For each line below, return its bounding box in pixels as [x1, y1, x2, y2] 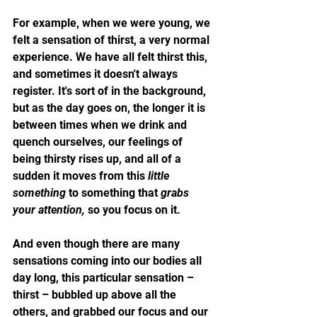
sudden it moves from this [13, 168, 148, 183]
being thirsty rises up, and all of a [13, 151, 184, 166]
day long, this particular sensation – [13, 270, 197, 284]
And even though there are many [13, 236, 183, 250]
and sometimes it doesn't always [13, 67, 180, 81]
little [148, 168, 172, 183]
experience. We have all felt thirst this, [13, 50, 210, 64]
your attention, [13, 202, 85, 217]
